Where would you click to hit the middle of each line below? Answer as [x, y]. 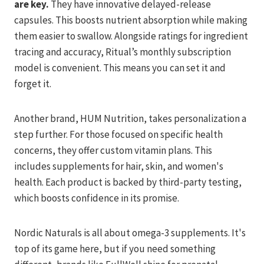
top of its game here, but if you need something [115, 248]
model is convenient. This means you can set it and [120, 67]
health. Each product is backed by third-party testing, [128, 182]
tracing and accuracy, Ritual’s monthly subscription [123, 52]
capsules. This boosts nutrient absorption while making [131, 20]
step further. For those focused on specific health [118, 134]
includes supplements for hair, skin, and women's [119, 166]
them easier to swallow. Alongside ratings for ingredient [131, 36]
